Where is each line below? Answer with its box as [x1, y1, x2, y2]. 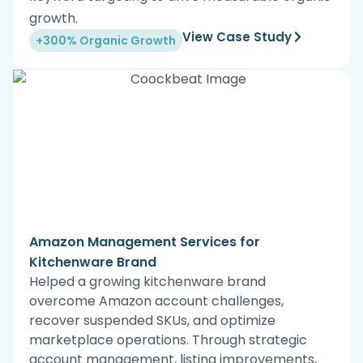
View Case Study [182, 28, 292, 45]
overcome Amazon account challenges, [29, 291, 284, 310]
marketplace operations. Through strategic [29, 330, 307, 349]
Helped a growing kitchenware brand [29, 271, 266, 291]
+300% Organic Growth [36, 32, 176, 49]
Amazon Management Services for [29, 232, 260, 251]
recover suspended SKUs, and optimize [29, 310, 275, 330]
